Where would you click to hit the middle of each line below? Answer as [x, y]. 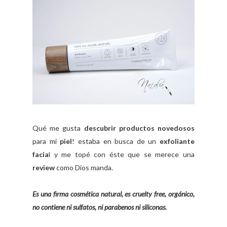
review [44, 168]
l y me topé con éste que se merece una [122, 155]
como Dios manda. [84, 168]
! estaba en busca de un [116, 141]
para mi [46, 141]
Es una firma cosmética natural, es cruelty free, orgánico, [113, 194]
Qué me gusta [58, 128]
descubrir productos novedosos [139, 128]
